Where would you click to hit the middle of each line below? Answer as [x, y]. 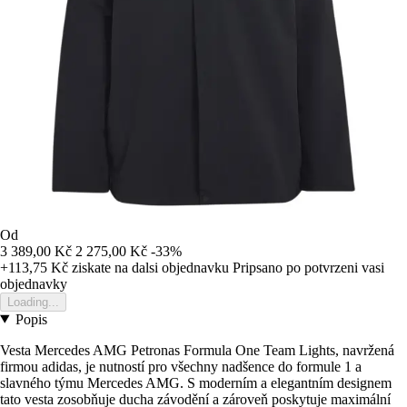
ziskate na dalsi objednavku [149, 267]
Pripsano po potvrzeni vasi [308, 267]
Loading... [33, 302]
